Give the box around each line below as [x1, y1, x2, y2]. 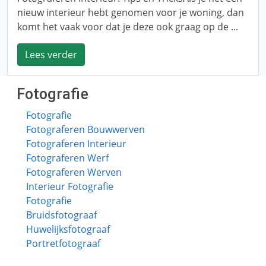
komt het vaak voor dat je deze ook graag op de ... [17, 20, 238, 33]
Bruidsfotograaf [26, 208, 97, 221]
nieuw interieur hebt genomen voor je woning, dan [17, 6, 244, 19]
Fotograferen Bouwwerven [26, 123, 145, 136]
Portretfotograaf [26, 237, 100, 250]
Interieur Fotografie [26, 180, 113, 193]
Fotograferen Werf [26, 151, 109, 164]
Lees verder [25, 48, 77, 61]
